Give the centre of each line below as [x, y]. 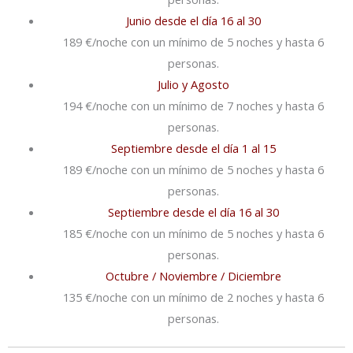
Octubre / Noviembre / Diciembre [194, 276]
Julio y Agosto [194, 85]
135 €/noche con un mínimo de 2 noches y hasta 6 [194, 297]
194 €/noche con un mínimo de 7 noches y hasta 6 [194, 106]
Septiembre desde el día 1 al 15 [194, 149]
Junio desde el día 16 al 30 [194, 21]
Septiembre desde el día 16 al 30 [194, 212]
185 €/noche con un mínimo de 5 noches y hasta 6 [194, 234]
